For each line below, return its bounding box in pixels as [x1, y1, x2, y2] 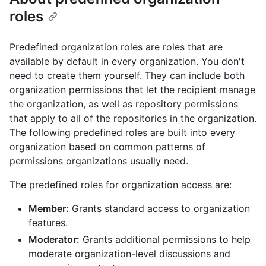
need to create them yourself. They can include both [9, 69, 245, 82]
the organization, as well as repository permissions [9, 98, 238, 110]
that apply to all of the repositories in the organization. [9, 112, 256, 125]
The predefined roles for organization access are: [9, 179, 232, 191]
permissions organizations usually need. [9, 155, 188, 167]
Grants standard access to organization [69, 202, 250, 215]
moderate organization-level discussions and [28, 248, 230, 260]
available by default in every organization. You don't [9, 55, 245, 68]
